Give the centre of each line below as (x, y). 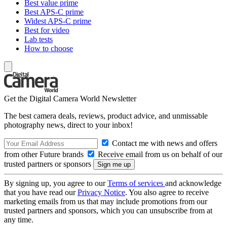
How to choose (49, 48)
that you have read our (41, 192)
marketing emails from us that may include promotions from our (106, 201)
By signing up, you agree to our (56, 183)
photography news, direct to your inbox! (68, 125)
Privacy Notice (101, 192)
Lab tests (39, 39)
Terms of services (136, 183)
